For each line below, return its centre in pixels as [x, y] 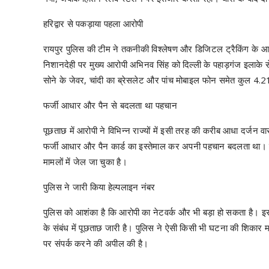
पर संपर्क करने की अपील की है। [96, 243]
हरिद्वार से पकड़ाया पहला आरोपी [93, 23]
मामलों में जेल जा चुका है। [85, 161]
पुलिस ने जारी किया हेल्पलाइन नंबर [99, 186]
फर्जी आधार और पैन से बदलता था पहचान [110, 105]
